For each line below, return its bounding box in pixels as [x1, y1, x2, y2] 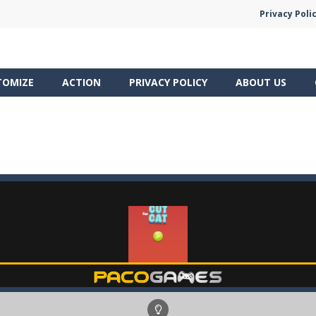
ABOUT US [236, 75, 286, 89]
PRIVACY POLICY [129, 75, 207, 89]
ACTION [62, 75, 101, 89]
